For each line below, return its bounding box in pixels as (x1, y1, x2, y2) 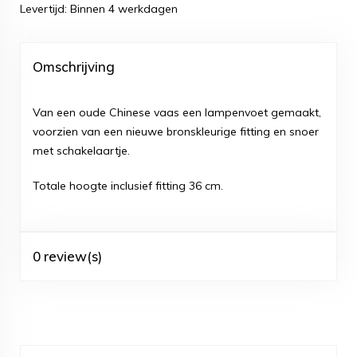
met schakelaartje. (33, 143, 130, 158)
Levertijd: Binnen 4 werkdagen (20, 2, 178, 16)
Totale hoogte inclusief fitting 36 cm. (33, 178, 223, 193)
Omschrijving (33, 58, 115, 75)
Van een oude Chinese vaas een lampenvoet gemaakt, (33, 105, 321, 120)
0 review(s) (33, 248, 102, 265)
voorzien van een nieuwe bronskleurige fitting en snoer (33, 124, 319, 139)
